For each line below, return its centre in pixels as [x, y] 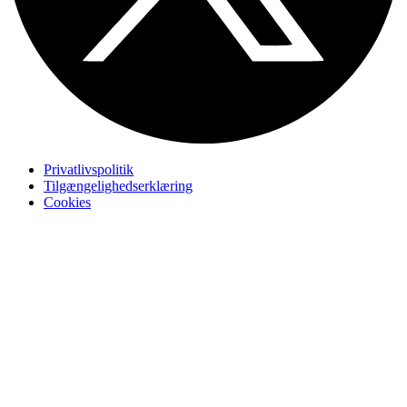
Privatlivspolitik [89, 169]
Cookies [67, 202]
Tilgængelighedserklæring [118, 185]
